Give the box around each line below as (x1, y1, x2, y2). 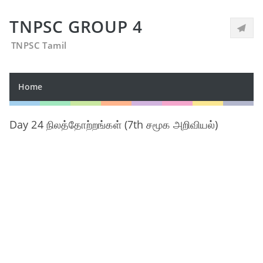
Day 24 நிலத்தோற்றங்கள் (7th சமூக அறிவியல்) (9, 117, 218, 131)
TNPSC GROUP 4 (9, 15, 143, 38)
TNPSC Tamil (11, 39, 67, 51)
